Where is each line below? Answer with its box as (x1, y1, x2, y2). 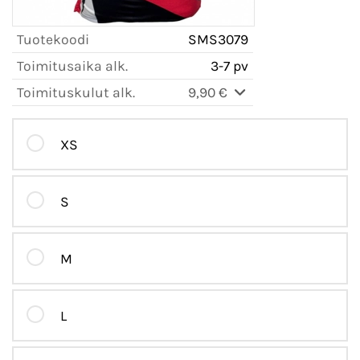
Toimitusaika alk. (17, 58, 128, 75)
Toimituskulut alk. (17, 84, 135, 101)
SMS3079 (188, 31, 248, 48)
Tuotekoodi (17, 31, 89, 48)
